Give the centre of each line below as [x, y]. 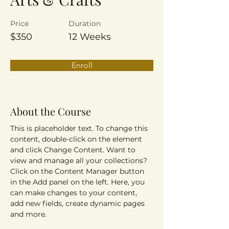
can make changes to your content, [75, 193]
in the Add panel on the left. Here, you [78, 182]
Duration [85, 24]
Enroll [82, 65]
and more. [28, 214]
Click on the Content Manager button [78, 171]
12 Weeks [90, 37]
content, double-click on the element [77, 139]
